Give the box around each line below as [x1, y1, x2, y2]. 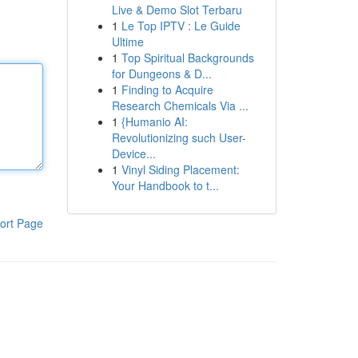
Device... [111, 145, 156, 161]
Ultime [111, 34, 144, 50]
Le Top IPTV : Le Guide [121, 18, 241, 34]
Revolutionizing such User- [111, 129, 246, 145]
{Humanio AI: [121, 113, 188, 129]
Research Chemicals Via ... [111, 97, 249, 113]
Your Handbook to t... [111, 177, 219, 193]
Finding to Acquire [121, 82, 213, 97]
